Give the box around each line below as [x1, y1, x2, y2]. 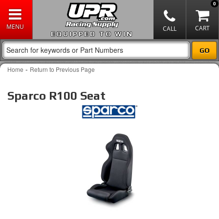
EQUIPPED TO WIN [50, 30, 133, 38]
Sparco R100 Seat [7, 89, 106, 102]
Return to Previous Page [30, 65, 95, 73]
